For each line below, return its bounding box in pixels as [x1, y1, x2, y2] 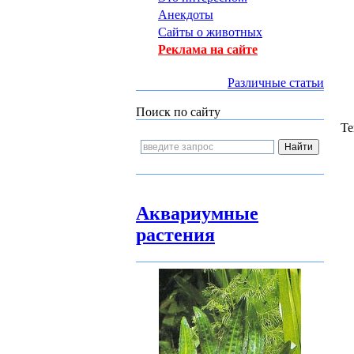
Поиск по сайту [136, 105, 220, 119]
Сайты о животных [158, 25, 262, 39]
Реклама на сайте [158, 43, 258, 56]
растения [136, 224, 215, 245]
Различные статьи [228, 76, 324, 89]
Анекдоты [158, 8, 213, 21]
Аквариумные [136, 203, 258, 224]
